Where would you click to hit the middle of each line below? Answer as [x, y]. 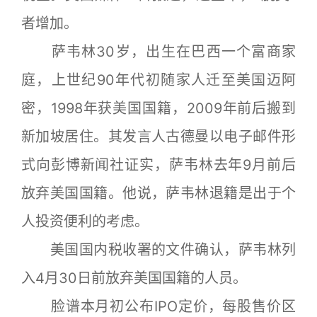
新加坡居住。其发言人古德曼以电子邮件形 [158, 137]
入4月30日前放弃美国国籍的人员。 [134, 278]
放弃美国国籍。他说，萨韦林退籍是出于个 [158, 193]
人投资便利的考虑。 [85, 221]
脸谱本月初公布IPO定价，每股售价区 [158, 306]
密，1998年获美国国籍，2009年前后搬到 [158, 108]
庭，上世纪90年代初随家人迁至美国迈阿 [158, 80]
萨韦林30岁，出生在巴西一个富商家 [158, 52]
